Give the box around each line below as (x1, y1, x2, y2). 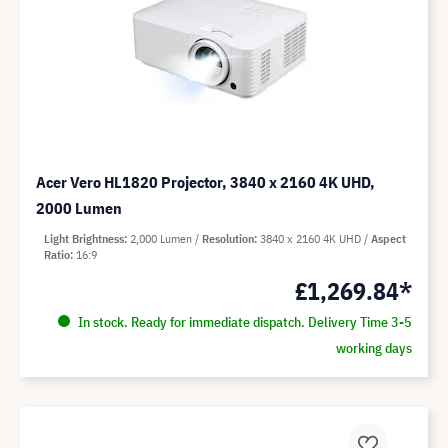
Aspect (371, 231, 406, 247)
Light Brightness (44, 231, 124, 247)
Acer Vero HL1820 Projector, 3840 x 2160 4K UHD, (36, 172, 375, 193)
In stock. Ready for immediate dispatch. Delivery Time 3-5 (74, 313, 412, 332)
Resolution (202, 231, 254, 247)
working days (335, 339, 412, 358)
